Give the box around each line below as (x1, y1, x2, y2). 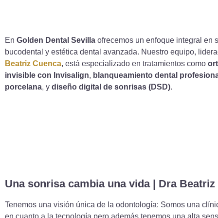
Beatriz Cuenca (5, 59, 61, 68)
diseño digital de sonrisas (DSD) (52, 82, 170, 91)
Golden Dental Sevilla (17, 36, 95, 44)
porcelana (5, 82, 42, 91)
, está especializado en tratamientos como (61, 59, 208, 68)
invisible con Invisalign (5, 71, 89, 79)
